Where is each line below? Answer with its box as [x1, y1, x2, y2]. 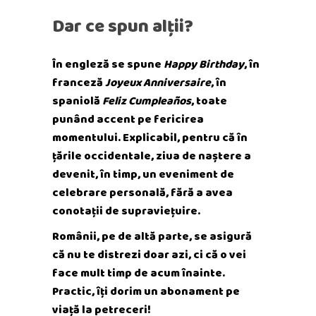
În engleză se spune [52, 56, 164, 72]
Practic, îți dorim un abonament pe [52, 283, 240, 299]
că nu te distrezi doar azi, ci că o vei [52, 246, 246, 262]
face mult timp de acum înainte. [52, 265, 225, 281]
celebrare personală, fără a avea [52, 184, 233, 200]
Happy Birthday [164, 56, 244, 72]
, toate [191, 92, 227, 109]
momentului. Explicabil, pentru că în [52, 129, 248, 145]
